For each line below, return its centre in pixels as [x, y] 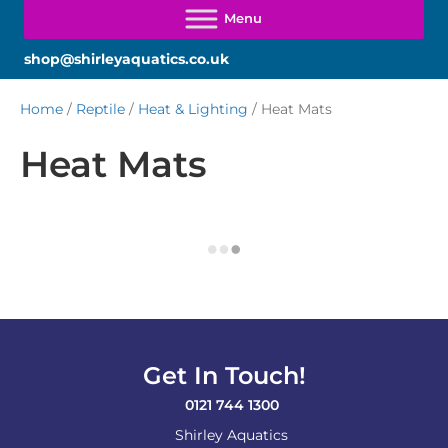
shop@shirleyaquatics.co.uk [126, 59]
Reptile [100, 109]
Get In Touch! [224, 376]
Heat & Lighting [193, 109]
